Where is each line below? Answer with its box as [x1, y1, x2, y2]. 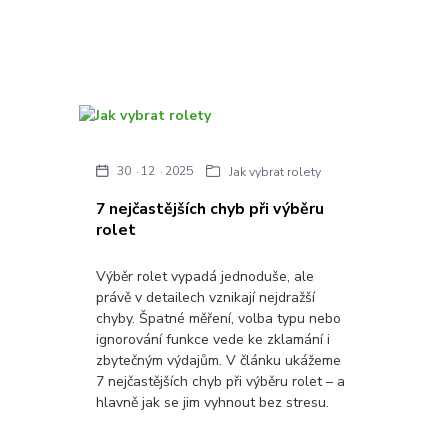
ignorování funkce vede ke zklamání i [96, 329, 331, 349]
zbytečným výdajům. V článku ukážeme [96, 350, 342, 370]
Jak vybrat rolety [229, 163, 322, 180]
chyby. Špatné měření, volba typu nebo [96, 308, 342, 328]
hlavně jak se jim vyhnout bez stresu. [96, 392, 330, 412]
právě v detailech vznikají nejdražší [96, 287, 316, 307]
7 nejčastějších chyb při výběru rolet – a [96, 371, 346, 391]
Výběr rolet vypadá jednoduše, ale [96, 266, 315, 286]
